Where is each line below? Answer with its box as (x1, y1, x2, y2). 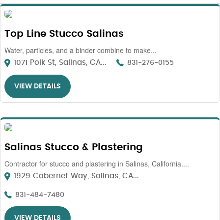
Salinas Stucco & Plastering (4, 142, 143, 152)
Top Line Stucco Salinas (4, 29, 124, 39)
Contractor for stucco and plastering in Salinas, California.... (4, 159, 189, 168)
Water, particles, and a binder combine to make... (4, 45, 157, 55)
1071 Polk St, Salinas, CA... (11, 59, 107, 66)
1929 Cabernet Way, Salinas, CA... (11, 172, 139, 180)
